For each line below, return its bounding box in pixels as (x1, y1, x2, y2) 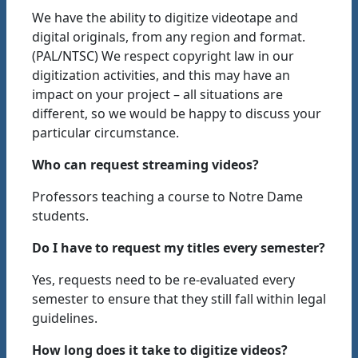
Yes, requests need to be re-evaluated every (32, 271, 295, 288)
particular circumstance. (32, 124, 179, 141)
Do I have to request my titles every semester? (32, 239, 325, 257)
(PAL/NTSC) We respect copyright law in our (32, 47, 294, 65)
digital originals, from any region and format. (32, 28, 305, 46)
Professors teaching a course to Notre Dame (32, 188, 303, 205)
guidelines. (32, 309, 97, 327)
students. (32, 207, 89, 225)
